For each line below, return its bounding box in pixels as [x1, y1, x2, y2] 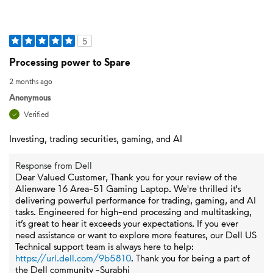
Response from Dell [15, 158, 92, 172]
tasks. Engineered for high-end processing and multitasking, [15, 205, 252, 218]
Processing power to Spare [9, 55, 130, 69]
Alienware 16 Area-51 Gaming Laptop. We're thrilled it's [15, 182, 241, 195]
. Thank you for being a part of [131, 251, 250, 264]
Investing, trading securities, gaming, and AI [9, 132, 182, 145]
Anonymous [9, 91, 51, 103]
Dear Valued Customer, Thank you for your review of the [15, 170, 237, 183]
